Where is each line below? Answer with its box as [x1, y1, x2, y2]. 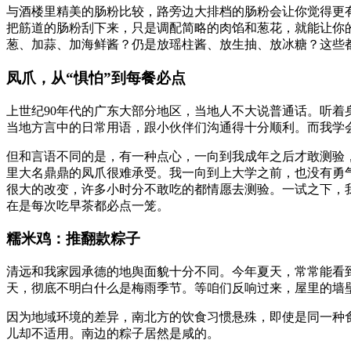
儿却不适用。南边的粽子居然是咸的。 [6, 327, 219, 341]
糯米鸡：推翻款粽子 [6, 230, 140, 248]
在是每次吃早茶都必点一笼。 [6, 198, 169, 212]
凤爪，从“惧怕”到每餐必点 [6, 70, 186, 87]
